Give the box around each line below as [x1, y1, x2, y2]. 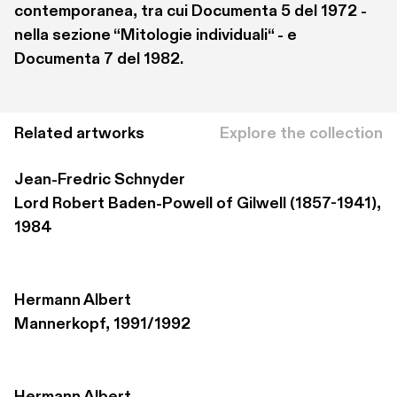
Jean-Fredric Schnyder [14, 172, 185, 188]
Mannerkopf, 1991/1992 [14, 316, 191, 332]
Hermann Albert [14, 292, 131, 308]
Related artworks [14, 125, 144, 142]
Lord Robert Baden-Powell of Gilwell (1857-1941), [14, 196, 381, 212]
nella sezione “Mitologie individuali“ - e [14, 27, 297, 43]
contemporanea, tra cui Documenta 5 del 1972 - [14, 4, 367, 19]
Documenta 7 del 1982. [14, 51, 183, 67]
